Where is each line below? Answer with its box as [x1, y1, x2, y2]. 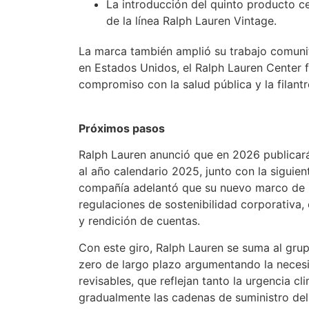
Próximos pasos [79, 121, 166, 135]
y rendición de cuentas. [79, 214, 201, 228]
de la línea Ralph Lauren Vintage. [106, 14, 277, 28]
